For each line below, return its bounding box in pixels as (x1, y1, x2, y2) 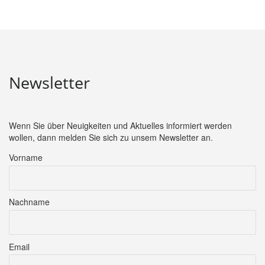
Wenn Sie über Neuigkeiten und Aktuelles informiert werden (9, 119, 232, 131)
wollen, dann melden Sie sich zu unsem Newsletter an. (9, 131, 213, 143)
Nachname (9, 196, 50, 208)
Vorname (9, 151, 43, 163)
